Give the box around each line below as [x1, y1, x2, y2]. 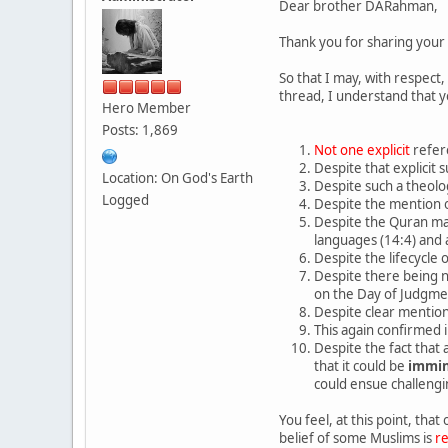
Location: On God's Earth [102, 168, 253, 187]
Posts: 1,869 [102, 120, 178, 139]
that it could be [314, 356, 408, 375]
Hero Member [102, 98, 191, 117]
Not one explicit [314, 140, 410, 159]
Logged [102, 190, 149, 209]
